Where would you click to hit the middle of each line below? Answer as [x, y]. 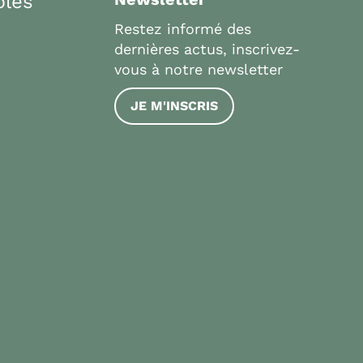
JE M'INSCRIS [174, 106]
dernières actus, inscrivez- [207, 49]
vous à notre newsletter [199, 70]
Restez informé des [183, 29]
